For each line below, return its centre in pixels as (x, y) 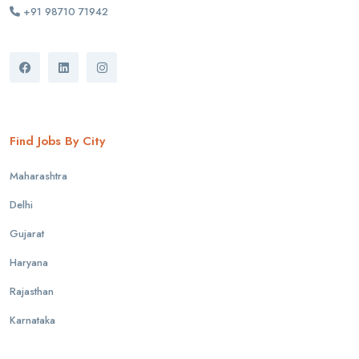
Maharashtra (38, 176)
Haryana (29, 263)
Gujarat (27, 234)
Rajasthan (32, 292)
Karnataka (32, 321)
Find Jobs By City (57, 141)
